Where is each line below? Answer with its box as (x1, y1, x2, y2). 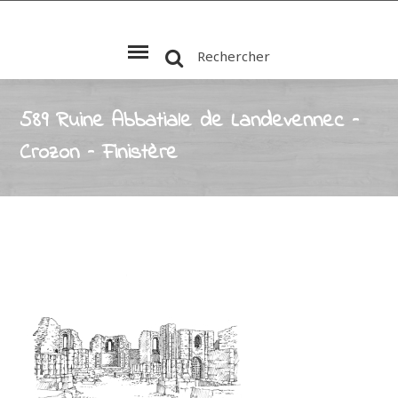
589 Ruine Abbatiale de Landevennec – (20, 106, 360, 137)
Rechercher (196, 47, 270, 65)
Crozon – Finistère (20, 138, 179, 169)
